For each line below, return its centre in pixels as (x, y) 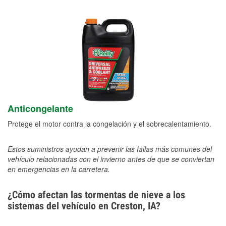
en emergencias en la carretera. (59, 169)
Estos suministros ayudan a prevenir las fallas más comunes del (110, 149)
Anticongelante (40, 109)
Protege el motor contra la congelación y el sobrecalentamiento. (109, 124)
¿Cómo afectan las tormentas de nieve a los (96, 195)
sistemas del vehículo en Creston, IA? (84, 206)
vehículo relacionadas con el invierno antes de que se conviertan (111, 159)
